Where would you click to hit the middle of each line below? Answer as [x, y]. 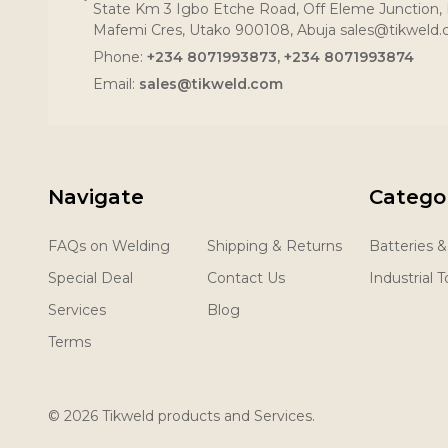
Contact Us [246, 277]
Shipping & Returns [274, 245]
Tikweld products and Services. [206, 415]
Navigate [96, 196]
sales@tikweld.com [211, 83]
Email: [116, 83]
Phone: [120, 56]
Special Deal [90, 277]
